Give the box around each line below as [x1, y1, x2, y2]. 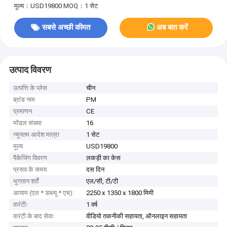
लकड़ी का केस [86, 154, 121, 162]
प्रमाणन [13, 107, 32, 116]
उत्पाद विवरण [9, 64, 51, 75]
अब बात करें [157, 23, 188, 32]
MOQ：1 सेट [63, 2, 98, 10]
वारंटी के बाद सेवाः [13, 212, 55, 220]
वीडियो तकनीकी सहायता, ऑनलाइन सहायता [86, 212, 187, 220]
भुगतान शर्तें [13, 177, 39, 185]
